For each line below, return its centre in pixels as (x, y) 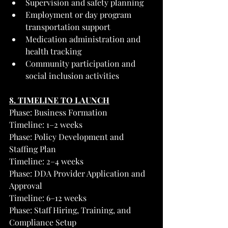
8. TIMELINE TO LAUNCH (59, 100)
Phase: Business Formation (58, 112)
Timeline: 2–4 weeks (46, 161)
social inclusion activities (72, 75)
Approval (26, 185)
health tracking (53, 51)
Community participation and (81, 63)
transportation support (68, 26)
